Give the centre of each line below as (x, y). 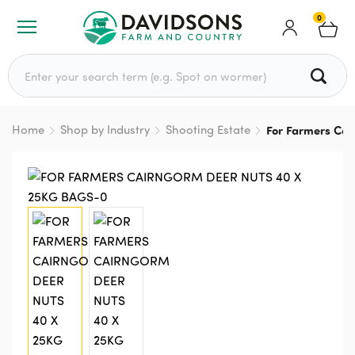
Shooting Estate (208, 130)
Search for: (36, 61)
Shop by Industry (105, 130)
